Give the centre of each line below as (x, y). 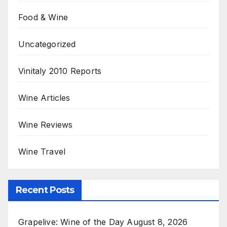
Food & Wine (43, 17)
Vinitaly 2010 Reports (60, 71)
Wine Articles (44, 98)
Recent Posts (45, 190)
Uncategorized (47, 44)
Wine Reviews (46, 124)
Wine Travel (42, 151)
